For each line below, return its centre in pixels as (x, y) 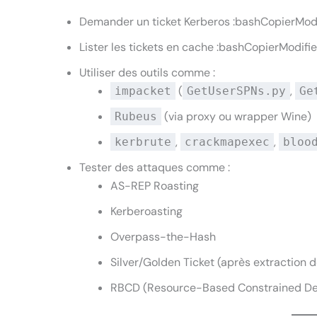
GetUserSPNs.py (236, 91)
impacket (143, 91)
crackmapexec (227, 142)
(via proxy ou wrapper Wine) (236, 117)
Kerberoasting (146, 212)
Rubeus (136, 117)
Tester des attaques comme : (155, 168)
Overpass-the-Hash (163, 237)
